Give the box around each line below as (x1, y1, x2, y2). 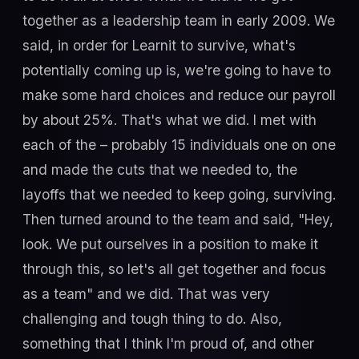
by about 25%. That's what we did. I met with (22, 111, 317, 128)
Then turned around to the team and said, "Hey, (22, 210, 333, 228)
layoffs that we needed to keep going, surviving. (22, 185, 336, 203)
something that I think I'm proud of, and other (22, 334, 314, 352)
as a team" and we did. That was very (22, 284, 270, 302)
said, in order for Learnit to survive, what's (22, 36, 296, 54)
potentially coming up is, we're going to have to (22, 61, 331, 79)
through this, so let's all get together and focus (22, 260, 326, 277)
